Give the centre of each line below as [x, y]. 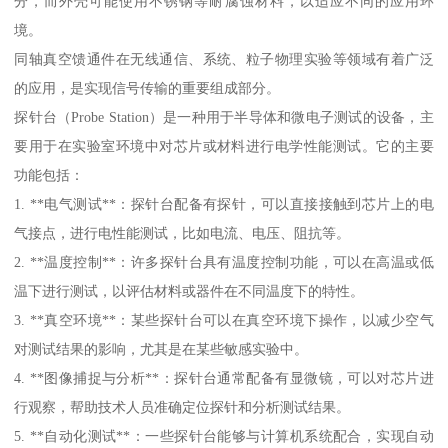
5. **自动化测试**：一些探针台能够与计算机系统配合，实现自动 [224, 436]
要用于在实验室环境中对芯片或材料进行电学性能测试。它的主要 [224, 146]
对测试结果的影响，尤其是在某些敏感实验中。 [161, 349]
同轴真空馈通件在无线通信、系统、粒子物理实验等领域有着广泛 [224, 59]
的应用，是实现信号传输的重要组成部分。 [147, 88]
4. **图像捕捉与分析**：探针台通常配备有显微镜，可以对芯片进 [224, 378]
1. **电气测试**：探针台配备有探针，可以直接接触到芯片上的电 [224, 204]
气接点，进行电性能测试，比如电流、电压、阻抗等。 [182, 233]
